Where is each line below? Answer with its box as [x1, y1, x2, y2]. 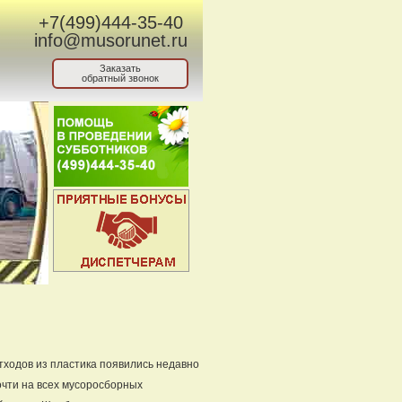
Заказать [99, 63, 141, 74]
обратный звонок [81, 73, 159, 83]
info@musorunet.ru [34, 31, 188, 50]
